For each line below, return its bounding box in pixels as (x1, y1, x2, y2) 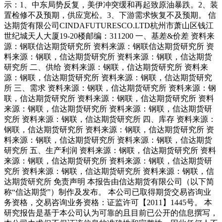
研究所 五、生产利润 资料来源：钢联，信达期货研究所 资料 (4, 146, 216, 155)
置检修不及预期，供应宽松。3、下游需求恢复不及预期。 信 (4, 11, 216, 20)
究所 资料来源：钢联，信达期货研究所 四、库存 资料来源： (4, 115, 216, 124)
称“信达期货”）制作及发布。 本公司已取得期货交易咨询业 (4, 188, 211, 197)
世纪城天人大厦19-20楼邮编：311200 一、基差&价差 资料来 (4, 32, 215, 41)
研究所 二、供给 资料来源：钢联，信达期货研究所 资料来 (4, 63, 208, 72)
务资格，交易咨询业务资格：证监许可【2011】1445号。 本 (4, 198, 212, 207)
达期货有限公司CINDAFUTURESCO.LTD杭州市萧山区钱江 (4, 21, 214, 30)
